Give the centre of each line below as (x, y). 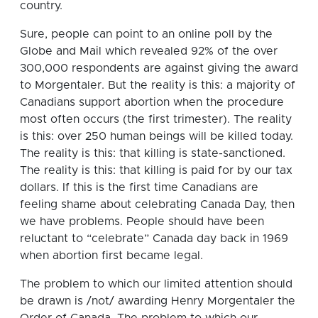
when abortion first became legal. (111, 255)
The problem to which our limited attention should (156, 284)
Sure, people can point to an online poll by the (146, 34)
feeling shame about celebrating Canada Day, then (157, 204)
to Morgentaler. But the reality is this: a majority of (158, 85)
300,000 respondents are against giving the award (159, 68)
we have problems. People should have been (142, 221)
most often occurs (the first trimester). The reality (156, 119)
